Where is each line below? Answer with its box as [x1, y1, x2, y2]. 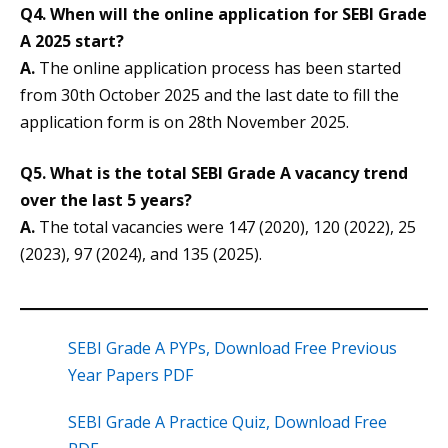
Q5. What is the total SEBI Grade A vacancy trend [20, 162, 408, 185]
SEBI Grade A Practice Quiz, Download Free [68, 411, 387, 434]
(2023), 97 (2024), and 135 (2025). [20, 243, 262, 266]
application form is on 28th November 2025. [20, 111, 349, 134]
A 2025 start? [20, 30, 124, 53]
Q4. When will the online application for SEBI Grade [20, 3, 427, 26]
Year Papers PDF [68, 364, 193, 387]
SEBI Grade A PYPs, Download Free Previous [68, 337, 397, 360]
